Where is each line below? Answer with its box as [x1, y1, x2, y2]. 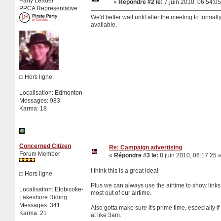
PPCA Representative [19, 4, 77, 12]
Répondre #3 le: [114, 151, 158, 159]
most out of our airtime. [91, 189, 151, 196]
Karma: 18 [19, 105, 47, 112]
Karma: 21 [19, 209, 47, 217]
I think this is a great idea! [91, 167, 158, 174]
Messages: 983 [19, 97, 60, 104]
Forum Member [19, 150, 60, 157]
